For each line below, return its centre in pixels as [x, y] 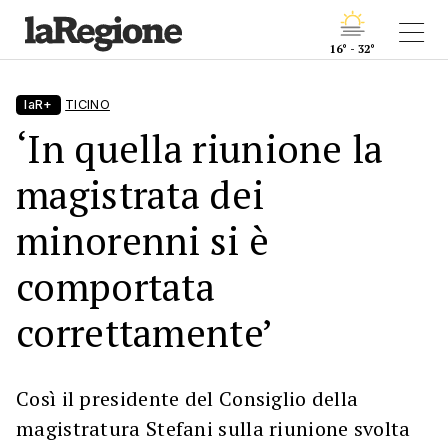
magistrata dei [140, 194]
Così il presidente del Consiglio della [187, 398]
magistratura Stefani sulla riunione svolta [213, 428]
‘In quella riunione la [200, 148]
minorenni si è [143, 240]
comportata [116, 286]
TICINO [87, 104]
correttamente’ [145, 332]
